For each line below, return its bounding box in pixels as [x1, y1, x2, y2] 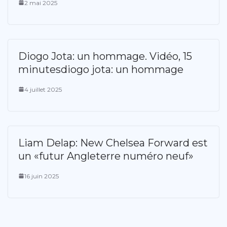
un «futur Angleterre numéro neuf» [18, 149, 194, 162]
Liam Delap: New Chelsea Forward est [18, 136, 208, 149]
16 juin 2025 [24, 172, 59, 180]
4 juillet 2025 [24, 85, 62, 93]
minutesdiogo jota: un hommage [18, 63, 183, 75]
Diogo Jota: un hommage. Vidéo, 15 [18, 50, 192, 62]
